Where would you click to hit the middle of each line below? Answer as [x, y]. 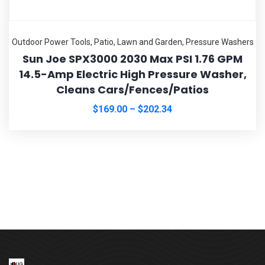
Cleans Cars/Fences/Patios [132, 89]
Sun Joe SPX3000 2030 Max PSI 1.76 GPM [132, 59]
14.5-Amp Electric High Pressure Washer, [132, 74]
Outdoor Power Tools [51, 42]
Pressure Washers [219, 42]
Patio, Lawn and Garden [138, 42]
